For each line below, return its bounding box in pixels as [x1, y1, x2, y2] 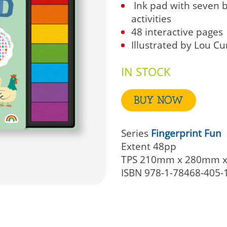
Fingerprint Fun [151, 127, 221, 140]
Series [121, 127, 148, 140]
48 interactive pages [131, 25, 223, 39]
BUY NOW [134, 94, 183, 107]
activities [131, 12, 171, 25]
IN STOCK [121, 64, 171, 79]
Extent [121, 140, 150, 153]
